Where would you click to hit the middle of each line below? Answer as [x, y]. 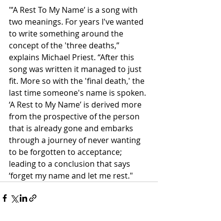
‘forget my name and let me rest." [71, 175]
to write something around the [67, 33]
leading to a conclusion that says [71, 164]
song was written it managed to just [76, 69]
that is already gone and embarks [72, 128]
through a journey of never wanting [76, 140]
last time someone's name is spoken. [78, 92]
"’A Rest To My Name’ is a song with [74, 10]
